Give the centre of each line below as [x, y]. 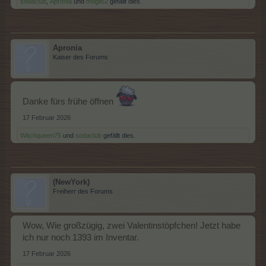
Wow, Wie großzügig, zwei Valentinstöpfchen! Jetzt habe [132, 226]
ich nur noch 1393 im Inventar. [81, 237]
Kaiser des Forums [80, 57]
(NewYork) [71, 182]
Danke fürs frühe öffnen [69, 102]
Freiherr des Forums [83, 191]
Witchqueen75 [41, 135]
